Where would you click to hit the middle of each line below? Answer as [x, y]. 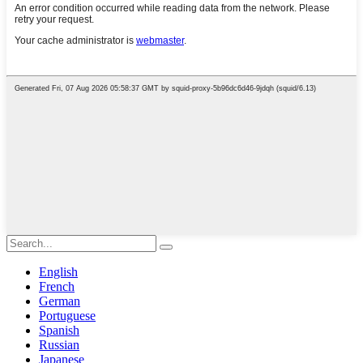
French [57, 286]
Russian [59, 344]
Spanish [59, 330]
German [60, 301]
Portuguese [67, 315]
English [58, 271]
